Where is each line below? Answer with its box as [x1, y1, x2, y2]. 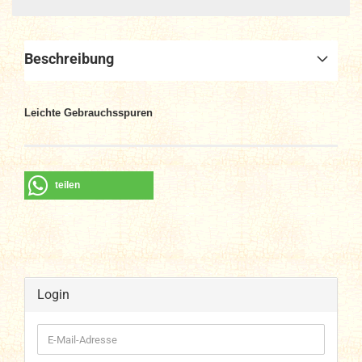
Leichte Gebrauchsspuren [24, 107, 153, 119]
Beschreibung [24, 50, 114, 67]
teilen [55, 179, 80, 191]
